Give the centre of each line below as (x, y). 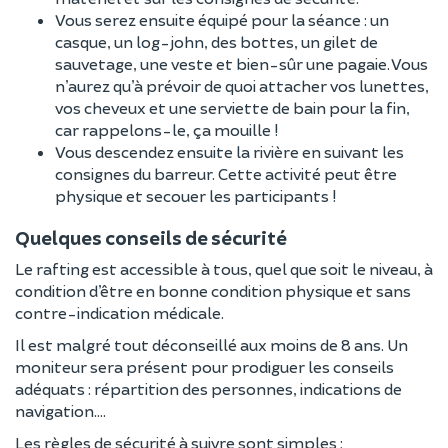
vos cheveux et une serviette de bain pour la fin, (232, 107)
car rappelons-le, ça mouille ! (166, 129)
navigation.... (60, 410)
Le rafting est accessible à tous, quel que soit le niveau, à (224, 268)
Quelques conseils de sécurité (151, 237)
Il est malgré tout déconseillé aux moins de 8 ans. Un (211, 344)
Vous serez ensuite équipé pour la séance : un (222, 19)
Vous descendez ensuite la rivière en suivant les (229, 151)
